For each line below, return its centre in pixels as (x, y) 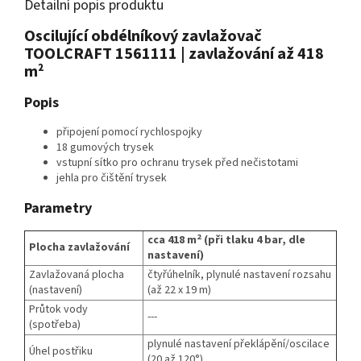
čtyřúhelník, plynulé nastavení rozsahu (239, 275)
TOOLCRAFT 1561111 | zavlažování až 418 (174, 54)
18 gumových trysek (105, 148)
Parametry (58, 209)
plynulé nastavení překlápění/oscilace (239, 344)
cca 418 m (172, 241)
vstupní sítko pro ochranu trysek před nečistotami (177, 163)
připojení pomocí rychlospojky (129, 133)
